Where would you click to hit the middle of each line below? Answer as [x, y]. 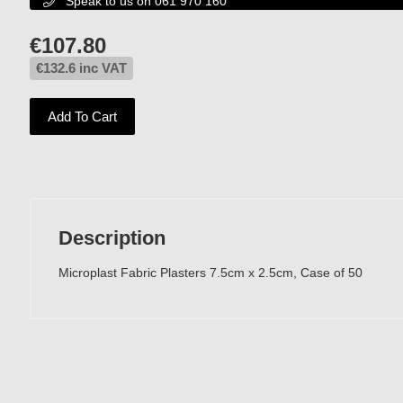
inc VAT [101, 68]
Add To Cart [82, 116]
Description [112, 238]
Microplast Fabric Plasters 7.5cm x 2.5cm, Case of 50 [210, 273]
